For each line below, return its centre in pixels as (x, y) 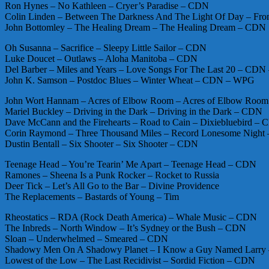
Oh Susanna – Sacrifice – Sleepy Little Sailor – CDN (106, 47)
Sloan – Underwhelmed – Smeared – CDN (86, 238)
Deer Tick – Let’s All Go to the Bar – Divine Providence (112, 186)
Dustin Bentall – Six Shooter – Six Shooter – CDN (101, 144)
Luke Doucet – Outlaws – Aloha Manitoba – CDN (101, 58)
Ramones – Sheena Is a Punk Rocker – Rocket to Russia (112, 175)
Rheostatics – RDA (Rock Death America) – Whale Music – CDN (131, 217)
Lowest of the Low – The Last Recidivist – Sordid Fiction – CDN (130, 260)
